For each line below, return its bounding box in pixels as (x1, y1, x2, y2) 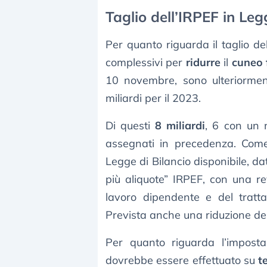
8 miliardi (155, 119, 206, 133)
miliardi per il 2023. (105, 91, 201, 105)
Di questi (105, 119, 156, 133)
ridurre (185, 55, 221, 70)
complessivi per (105, 55, 186, 70)
